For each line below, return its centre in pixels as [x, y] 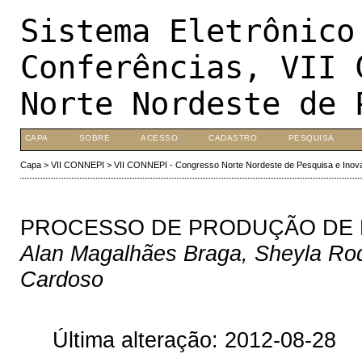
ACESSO [160, 138]
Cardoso [61, 279]
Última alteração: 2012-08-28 [194, 340]
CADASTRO [233, 138]
